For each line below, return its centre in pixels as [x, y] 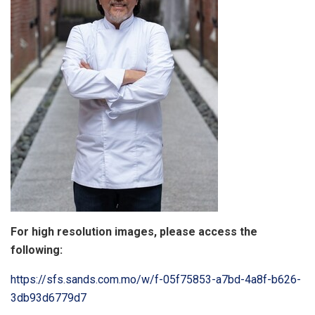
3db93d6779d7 [49, 297]
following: [37, 250]
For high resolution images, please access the [134, 231]
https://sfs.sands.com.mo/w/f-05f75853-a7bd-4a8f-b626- [156, 279]
